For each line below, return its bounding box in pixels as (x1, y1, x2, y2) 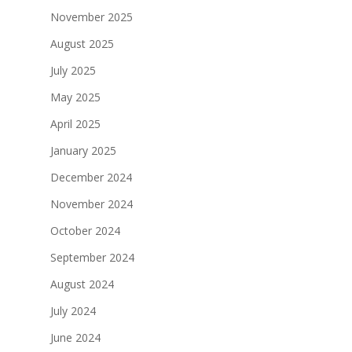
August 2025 (50, 35, 114, 51)
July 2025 (50, 62, 96, 78)
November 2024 (50, 196, 133, 211)
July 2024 (50, 302, 96, 318)
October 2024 (50, 222, 120, 238)
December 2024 (50, 169, 132, 185)
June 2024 (50, 329, 101, 345)
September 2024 (50, 249, 134, 265)
